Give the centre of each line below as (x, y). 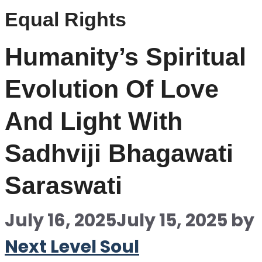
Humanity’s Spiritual (125, 57)
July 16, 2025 (61, 220)
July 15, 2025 (172, 220)
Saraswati (63, 185)
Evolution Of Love (112, 89)
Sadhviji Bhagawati (119, 153)
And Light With (94, 121)
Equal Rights (65, 19)
